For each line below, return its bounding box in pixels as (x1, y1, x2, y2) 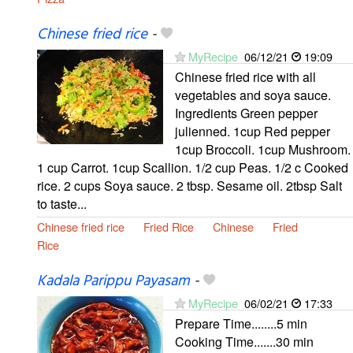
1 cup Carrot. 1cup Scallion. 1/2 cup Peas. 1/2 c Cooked (37, 158, 348, 176)
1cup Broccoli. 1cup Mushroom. (175, 139, 351, 158)
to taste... (37, 194, 87, 213)
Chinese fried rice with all (175, 67, 316, 86)
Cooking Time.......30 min (175, 333, 314, 351)
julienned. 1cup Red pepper (175, 121, 330, 140)
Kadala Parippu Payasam (37, 269, 190, 294)
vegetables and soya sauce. (175, 85, 331, 104)
